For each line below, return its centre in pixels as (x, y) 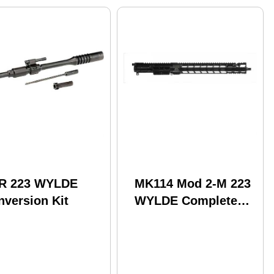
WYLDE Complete (186, 200)
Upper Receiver (179, 217)
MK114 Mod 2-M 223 (193, 183)
